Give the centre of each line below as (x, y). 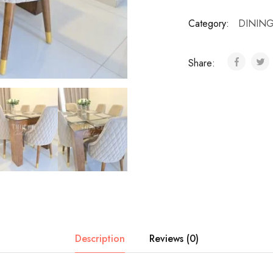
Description (100, 239)
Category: (208, 23)
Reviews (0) (174, 239)
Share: (203, 63)
